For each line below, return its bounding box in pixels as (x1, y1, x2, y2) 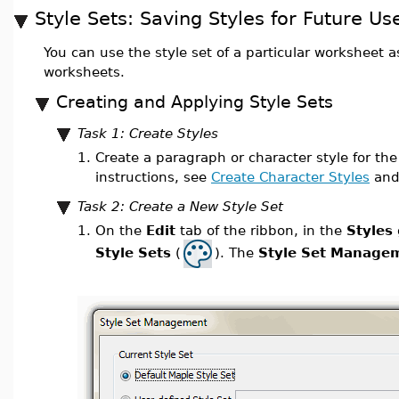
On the (95, 223, 146, 238)
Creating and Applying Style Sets (56, 93, 333, 111)
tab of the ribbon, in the (175, 223, 346, 238)
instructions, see (95, 169, 211, 184)
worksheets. (44, 64, 125, 79)
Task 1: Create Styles (77, 126, 218, 141)
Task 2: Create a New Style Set (77, 199, 283, 214)
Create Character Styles (211, 169, 370, 184)
